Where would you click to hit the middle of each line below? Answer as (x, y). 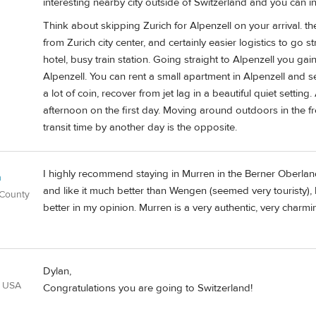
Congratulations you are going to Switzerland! (148, 288)
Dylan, (57, 272)
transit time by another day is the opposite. (140, 127)
